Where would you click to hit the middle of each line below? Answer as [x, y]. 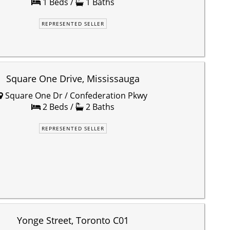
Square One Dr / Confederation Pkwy [75, 95]
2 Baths [99, 107]
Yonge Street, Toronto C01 [73, 220]
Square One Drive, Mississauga [73, 78]
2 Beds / [58, 107]
